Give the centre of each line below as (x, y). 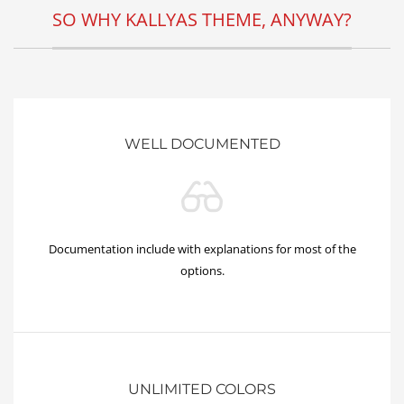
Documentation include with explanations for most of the (202, 248)
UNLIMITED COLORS (202, 389)
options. (202, 270)
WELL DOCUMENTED (202, 143)
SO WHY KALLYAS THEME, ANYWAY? (202, 19)
